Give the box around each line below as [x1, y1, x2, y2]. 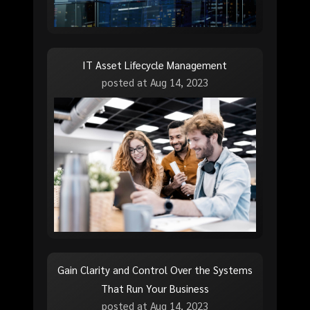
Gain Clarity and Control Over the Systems [57, 263, 253, 277]
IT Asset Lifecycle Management [82, 57, 228, 71]
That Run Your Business [100, 282, 209, 295]
